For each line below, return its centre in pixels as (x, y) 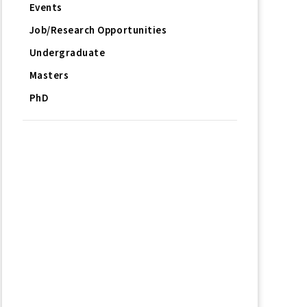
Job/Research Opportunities (98, 30)
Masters (49, 75)
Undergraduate (67, 53)
